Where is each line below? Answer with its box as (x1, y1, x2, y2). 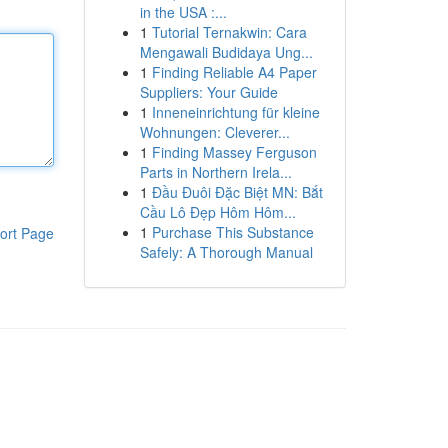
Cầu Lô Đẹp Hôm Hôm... (139, 202, 296, 222)
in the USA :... (139, 2, 227, 22)
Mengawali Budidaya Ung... (139, 42, 313, 62)
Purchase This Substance (151, 222, 314, 242)
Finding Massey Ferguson (151, 142, 317, 162)
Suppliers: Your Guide (139, 82, 278, 102)
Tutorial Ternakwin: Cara (151, 22, 307, 42)
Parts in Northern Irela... (139, 162, 292, 182)
